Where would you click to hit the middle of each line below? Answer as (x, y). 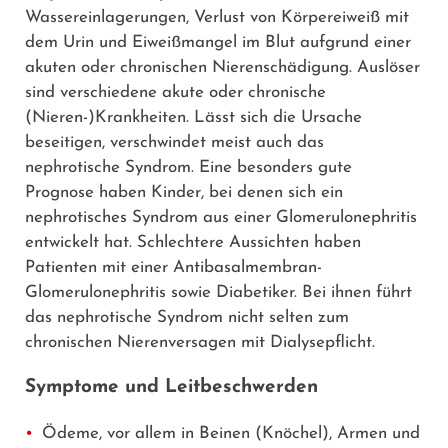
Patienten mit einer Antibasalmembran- (173, 267)
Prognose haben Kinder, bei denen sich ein (184, 192)
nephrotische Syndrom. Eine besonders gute (188, 167)
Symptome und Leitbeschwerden (171, 387)
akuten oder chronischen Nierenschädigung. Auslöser (222, 67)
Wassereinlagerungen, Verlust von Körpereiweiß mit (217, 17)
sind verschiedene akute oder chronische (175, 92)
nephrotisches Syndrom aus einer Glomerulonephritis (221, 217)
